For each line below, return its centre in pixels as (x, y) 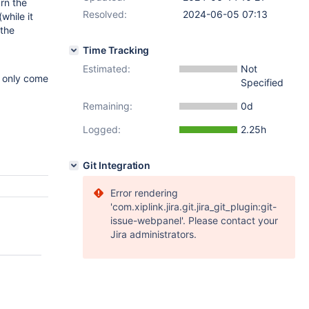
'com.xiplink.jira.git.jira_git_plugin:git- (193, 207)
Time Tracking (116, 50)
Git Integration (117, 165)
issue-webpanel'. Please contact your (194, 220)
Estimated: (107, 69)
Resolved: (105, 14)
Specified (262, 82)
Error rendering (144, 193)
